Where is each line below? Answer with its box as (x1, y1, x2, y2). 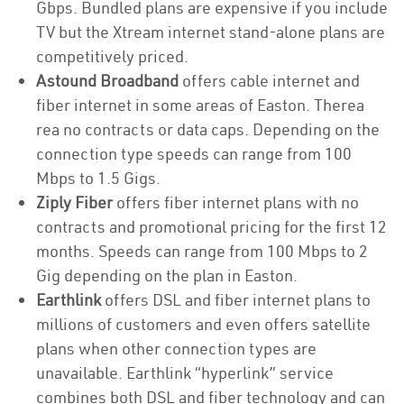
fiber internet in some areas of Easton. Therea (36, 95, 364, 115)
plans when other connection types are (36, 338, 317, 359)
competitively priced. (36, 46, 188, 67)
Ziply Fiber (36, 192, 113, 213)
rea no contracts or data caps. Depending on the (36, 119, 380, 140)
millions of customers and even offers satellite (36, 314, 371, 335)
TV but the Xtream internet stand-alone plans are (36, 22, 385, 42)
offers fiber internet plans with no (113, 192, 359, 213)
